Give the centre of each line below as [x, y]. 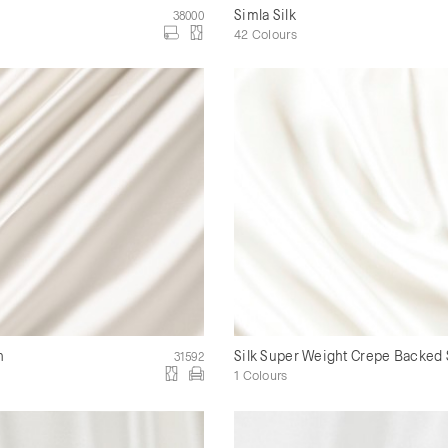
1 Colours [261, 374]
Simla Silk [265, 15]
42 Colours [265, 34]
